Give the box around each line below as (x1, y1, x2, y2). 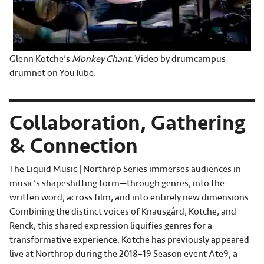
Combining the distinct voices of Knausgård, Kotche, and (9, 206, 236, 218)
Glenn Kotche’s (9, 53, 72, 65)
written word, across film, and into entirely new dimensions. (9, 192, 251, 204)
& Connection (9, 133, 138, 160)
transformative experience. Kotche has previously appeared (9, 234, 249, 246)
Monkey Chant (72, 53, 131, 65)
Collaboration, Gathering (9, 110, 246, 137)
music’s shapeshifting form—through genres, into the (9, 177, 225, 190)
